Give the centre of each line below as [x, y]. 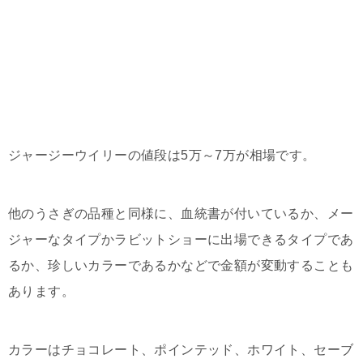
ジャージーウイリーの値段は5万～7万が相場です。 [162, 155]
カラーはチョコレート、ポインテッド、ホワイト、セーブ [181, 350]
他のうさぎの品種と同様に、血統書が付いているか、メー [181, 214]
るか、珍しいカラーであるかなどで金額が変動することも [181, 265]
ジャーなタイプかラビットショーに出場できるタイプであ [181, 239]
